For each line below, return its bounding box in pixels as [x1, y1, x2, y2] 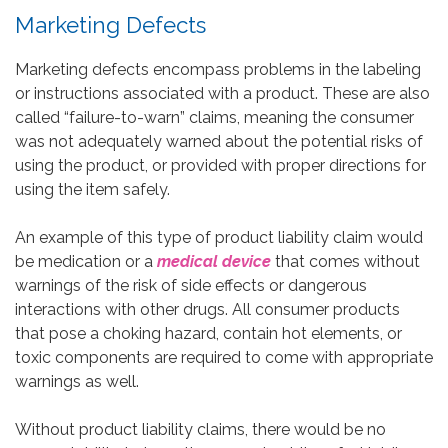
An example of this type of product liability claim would [15, 227, 423, 247]
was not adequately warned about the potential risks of [15, 131, 423, 151]
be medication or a [15, 251, 157, 271]
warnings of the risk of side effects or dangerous [15, 275, 367, 295]
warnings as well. [15, 371, 139, 391]
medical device [157, 251, 271, 271]
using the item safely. [15, 179, 170, 199]
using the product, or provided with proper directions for [15, 155, 426, 175]
